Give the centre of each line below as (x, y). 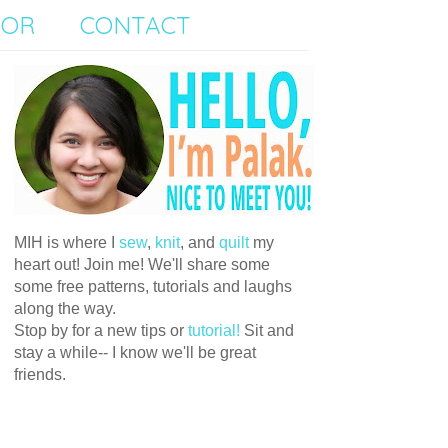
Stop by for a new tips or (100, 330)
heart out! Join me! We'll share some (141, 264)
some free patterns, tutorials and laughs (152, 286)
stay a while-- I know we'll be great (134, 352)
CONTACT (135, 25)
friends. (39, 374)
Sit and (266, 330)
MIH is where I (66, 242)
